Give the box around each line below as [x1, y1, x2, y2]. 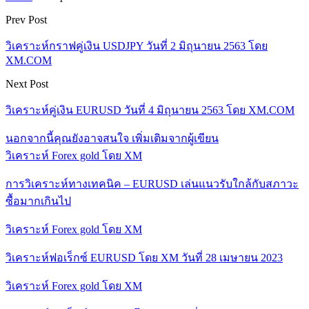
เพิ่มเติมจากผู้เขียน [132, 132, 219, 144]
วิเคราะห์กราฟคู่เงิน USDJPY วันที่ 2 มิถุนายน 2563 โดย [6, 39, 268, 52]
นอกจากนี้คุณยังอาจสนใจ [6, 132, 129, 144]
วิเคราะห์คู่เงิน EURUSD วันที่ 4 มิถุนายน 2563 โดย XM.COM [6, 103, 295, 116]
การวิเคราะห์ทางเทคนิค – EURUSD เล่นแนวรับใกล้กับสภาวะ [6, 177, 299, 190]
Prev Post [6, 13, 47, 26]
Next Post [6, 77, 48, 90]
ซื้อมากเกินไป [6, 195, 71, 207]
